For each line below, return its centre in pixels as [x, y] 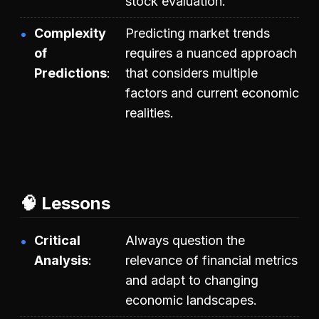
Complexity [70, 33]
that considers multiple [192, 73]
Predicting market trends [198, 33]
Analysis [61, 260]
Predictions [70, 73]
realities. [150, 113]
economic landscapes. [191, 300]
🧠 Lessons [65, 203]
